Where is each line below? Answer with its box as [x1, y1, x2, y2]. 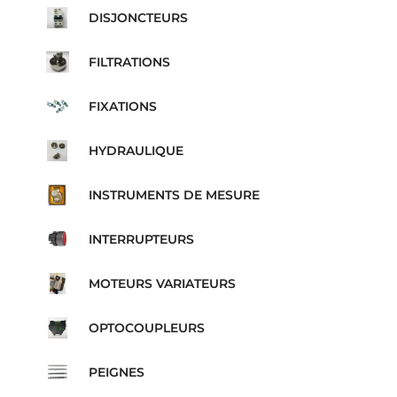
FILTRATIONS [88, 54, 170, 70]
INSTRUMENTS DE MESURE [88, 187, 260, 203]
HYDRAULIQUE [88, 143, 183, 159]
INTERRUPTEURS [88, 231, 194, 247]
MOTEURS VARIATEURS [88, 276, 236, 292]
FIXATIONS [88, 98, 157, 114]
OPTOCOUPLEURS [88, 320, 205, 336]
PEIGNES [88, 364, 144, 380]
